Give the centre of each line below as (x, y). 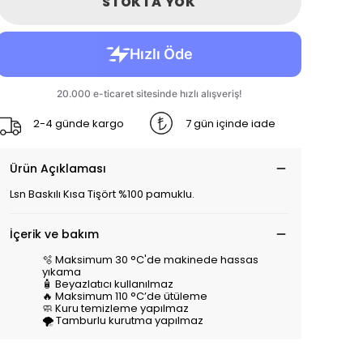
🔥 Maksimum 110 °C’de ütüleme (125, 296)
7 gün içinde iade (231, 123)
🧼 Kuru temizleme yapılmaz (117, 308)
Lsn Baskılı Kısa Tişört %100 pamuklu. (102, 194)
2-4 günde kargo (79, 123)
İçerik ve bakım (54, 234)
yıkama (63, 272)
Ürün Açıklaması (58, 169)
